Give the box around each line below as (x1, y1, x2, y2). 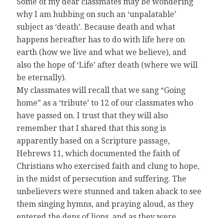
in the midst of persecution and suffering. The (16, 174, 186, 184)
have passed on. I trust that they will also (16, 111, 168, 121)
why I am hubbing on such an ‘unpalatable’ (16, 10, 176, 19)
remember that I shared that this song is (16, 124, 166, 133)
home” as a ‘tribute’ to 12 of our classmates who (16, 98, 193, 108)
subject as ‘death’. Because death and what (16, 22, 175, 32)
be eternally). (16, 73, 66, 83)
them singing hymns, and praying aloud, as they (16, 200, 194, 209)
